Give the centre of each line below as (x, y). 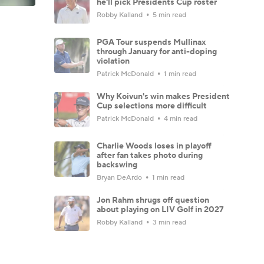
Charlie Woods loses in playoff (154, 146)
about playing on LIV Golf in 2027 (160, 209)
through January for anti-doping (157, 52)
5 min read (169, 15)
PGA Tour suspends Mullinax (151, 42)
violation (113, 61)
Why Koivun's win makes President (163, 96)
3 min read (169, 222)
